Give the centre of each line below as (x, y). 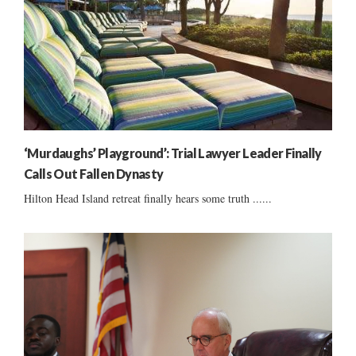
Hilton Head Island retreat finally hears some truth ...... (148, 199)
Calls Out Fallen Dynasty (94, 174)
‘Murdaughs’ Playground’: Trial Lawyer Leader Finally (173, 153)
